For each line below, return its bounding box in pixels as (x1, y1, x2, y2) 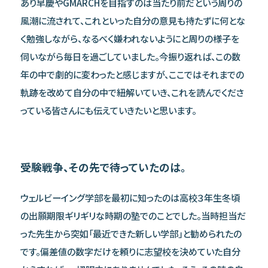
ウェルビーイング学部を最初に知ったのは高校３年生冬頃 (20, 190, 240, 204)
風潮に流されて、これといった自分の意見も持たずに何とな (20, 14, 245, 28)
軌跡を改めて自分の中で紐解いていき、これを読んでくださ (20, 86, 244, 99)
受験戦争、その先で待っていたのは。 (20, 159, 186, 175)
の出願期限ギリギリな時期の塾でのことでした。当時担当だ (20, 208, 246, 222)
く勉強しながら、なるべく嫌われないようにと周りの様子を (20, 32, 239, 45)
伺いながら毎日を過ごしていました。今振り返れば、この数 (20, 50, 240, 63)
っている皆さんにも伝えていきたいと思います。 (20, 103, 196, 117)
